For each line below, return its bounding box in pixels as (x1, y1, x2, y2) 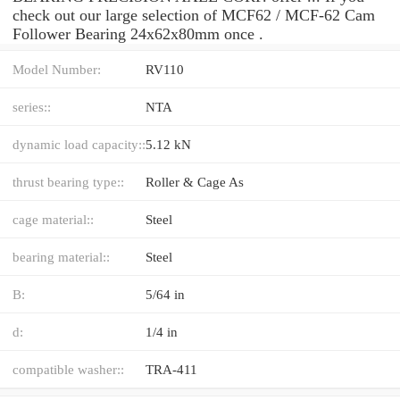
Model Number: (12, 61, 101, 77)
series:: (12, 98, 51, 114)
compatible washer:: (12, 361, 124, 377)
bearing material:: (12, 248, 110, 264)
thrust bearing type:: (12, 173, 124, 189)
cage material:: (12, 211, 94, 227)
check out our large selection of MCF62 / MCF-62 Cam (12, 5, 375, 24)
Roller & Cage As (146, 173, 244, 189)
